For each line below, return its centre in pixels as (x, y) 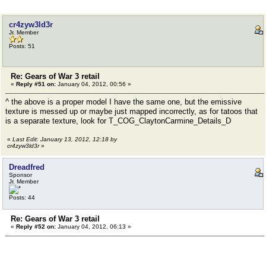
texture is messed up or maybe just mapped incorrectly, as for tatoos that (132, 111)
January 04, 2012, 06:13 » (94, 227)
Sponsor (20, 175)
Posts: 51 (22, 46)
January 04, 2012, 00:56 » (94, 84)
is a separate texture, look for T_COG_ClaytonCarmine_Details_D (118, 121)
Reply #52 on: (36, 227)
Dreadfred (27, 167)
